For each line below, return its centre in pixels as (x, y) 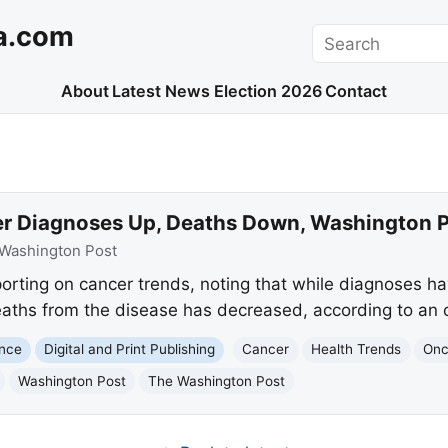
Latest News (161, 91)
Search (339, 35)
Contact (356, 91)
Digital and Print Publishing (130, 349)
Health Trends (356, 349)
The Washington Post (217, 380)
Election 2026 (267, 91)
